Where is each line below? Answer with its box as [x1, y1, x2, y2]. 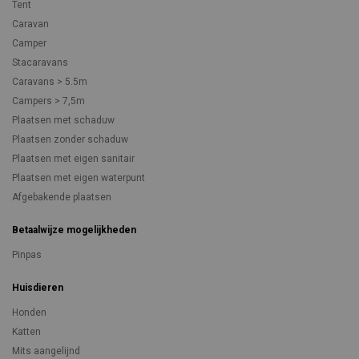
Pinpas [12, 249, 42, 260]
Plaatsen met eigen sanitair [12, 153, 135, 164]
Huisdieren [12, 282, 63, 293]
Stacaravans [12, 57, 68, 68]
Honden [12, 307, 46, 318]
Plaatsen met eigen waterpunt [12, 172, 145, 184]
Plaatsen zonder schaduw [12, 134, 128, 145]
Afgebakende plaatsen [12, 192, 111, 203]
